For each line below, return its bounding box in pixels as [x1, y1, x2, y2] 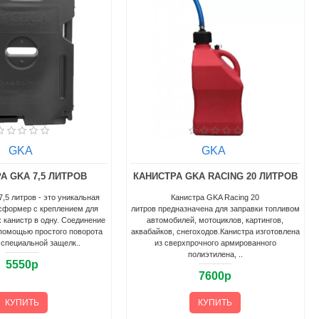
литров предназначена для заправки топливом [130, 204, 300, 213]
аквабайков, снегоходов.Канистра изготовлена [130, 226, 300, 236]
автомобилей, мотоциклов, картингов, [147, 215, 284, 224]
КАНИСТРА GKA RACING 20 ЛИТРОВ [132, 170, 298, 182]
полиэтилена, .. [187, 249, 243, 258]
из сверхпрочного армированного [154, 238, 276, 247]
